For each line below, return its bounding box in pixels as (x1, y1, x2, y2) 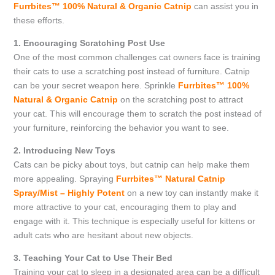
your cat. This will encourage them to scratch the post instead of (13, 109, 261, 118)
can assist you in (193, 1, 258, 11)
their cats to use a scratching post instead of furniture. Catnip (13, 66, 250, 76)
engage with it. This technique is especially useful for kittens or (13, 216, 255, 226)
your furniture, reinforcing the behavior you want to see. (13, 123, 229, 133)
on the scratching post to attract (117, 95, 243, 104)
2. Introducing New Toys (13, 145, 115, 155)
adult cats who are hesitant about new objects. (13, 230, 193, 240)
